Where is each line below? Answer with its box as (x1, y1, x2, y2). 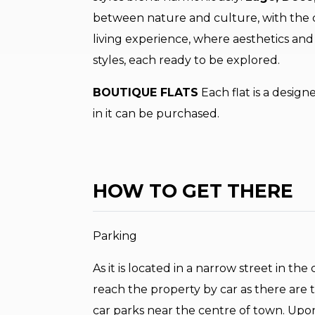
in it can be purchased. (93, 107, 219, 121)
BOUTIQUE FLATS (93, 86, 198, 100)
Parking (93, 229, 137, 243)
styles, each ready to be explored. (93, 53, 280, 67)
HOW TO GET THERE (93, 179, 293, 203)
